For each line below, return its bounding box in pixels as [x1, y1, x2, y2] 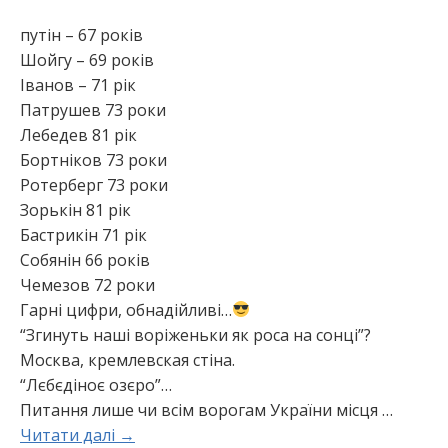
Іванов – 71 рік [20, 73, 136, 96]
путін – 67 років [20, 23, 143, 46]
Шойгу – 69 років [20, 48, 154, 71]
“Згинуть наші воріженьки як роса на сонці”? [20, 323, 371, 346]
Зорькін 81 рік [20, 198, 131, 221]
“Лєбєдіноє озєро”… [20, 373, 172, 396]
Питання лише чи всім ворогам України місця [20, 398, 382, 421]
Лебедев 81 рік [20, 123, 137, 146]
